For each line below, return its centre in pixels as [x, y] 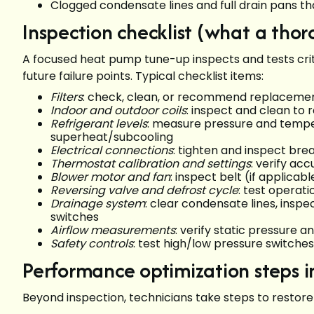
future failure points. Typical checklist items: [143, 76]
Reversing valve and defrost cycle [144, 191]
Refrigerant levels [99, 124]
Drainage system [98, 204]
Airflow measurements [113, 231]
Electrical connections [112, 151]
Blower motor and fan [110, 177]
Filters [67, 97]
